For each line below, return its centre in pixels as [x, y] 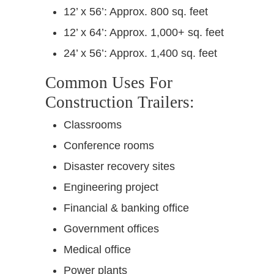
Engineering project [111, 187]
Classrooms [93, 124]
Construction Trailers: [120, 102]
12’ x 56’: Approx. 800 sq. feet [136, 11]
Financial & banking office [126, 208]
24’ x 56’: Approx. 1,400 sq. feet [140, 53]
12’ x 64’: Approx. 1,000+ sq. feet [144, 32]
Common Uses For [109, 82]
